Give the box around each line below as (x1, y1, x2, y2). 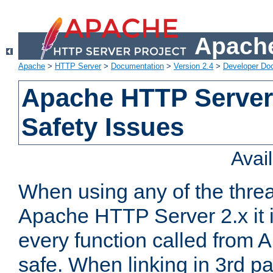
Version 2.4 (174, 62, 213, 71)
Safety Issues (21, 113, 185, 142)
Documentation (111, 62, 164, 71)
